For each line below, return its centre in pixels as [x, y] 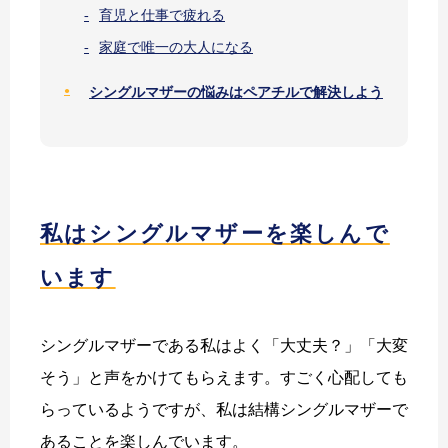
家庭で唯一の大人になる [176, 47]
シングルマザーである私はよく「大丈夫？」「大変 [224, 345]
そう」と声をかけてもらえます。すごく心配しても [224, 377]
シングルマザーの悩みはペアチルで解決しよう [236, 92]
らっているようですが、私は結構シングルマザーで [224, 409]
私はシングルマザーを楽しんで [215, 233]
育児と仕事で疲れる [162, 15]
